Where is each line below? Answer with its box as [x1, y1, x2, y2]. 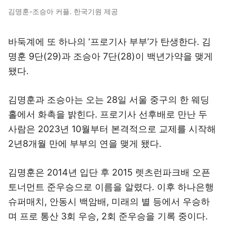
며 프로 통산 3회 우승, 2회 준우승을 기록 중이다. [8, 211, 208, 221]
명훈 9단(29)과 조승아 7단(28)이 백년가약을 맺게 [8, 51, 213, 62]
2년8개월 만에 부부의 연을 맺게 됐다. [8, 138, 161, 149]
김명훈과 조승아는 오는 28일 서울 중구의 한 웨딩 [8, 94, 209, 105]
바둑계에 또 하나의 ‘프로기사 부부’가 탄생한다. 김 [8, 36, 211, 47]
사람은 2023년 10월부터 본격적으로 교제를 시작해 [8, 124, 216, 134]
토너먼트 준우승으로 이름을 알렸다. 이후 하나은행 [8, 182, 214, 192]
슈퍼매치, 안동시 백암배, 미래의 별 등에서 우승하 [8, 196, 210, 207]
